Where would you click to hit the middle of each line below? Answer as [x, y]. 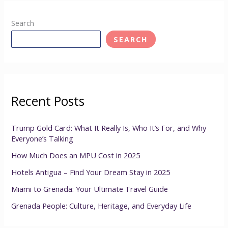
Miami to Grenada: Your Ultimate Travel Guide [90, 189]
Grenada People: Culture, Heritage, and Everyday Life [102, 205]
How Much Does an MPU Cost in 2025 [76, 155]
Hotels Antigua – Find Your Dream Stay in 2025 [91, 172]
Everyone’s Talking [42, 138]
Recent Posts [48, 101]
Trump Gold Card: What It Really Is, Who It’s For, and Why [109, 127]
